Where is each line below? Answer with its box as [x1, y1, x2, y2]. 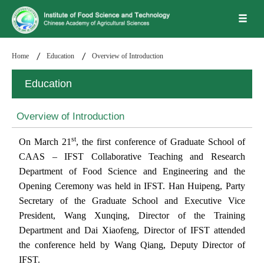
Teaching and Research [148, 151, 245, 161]
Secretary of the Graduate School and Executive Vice [19, 195, 245, 206]
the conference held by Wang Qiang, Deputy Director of [19, 239, 245, 250]
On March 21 [19, 136, 72, 147]
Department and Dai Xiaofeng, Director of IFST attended [19, 225, 245, 235]
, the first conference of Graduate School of [76, 136, 245, 147]
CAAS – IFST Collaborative [19, 151, 148, 161]
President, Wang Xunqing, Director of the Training [19, 210, 245, 220]
